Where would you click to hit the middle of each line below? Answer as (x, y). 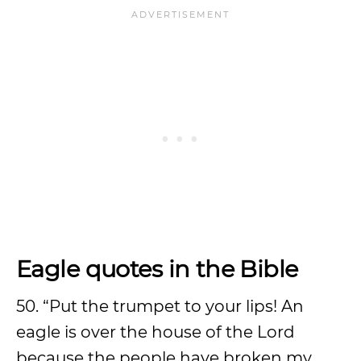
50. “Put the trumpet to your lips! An (160, 306)
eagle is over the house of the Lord (156, 332)
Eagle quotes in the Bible (157, 269)
